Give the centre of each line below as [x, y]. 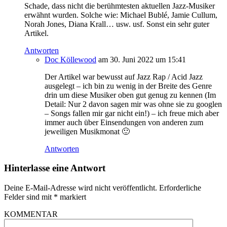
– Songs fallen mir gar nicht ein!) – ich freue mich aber [132, 113]
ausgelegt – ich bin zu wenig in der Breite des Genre [128, 86]
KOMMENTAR [31, 214]
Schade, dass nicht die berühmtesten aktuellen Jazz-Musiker [120, 6]
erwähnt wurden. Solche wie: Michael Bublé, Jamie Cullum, [121, 15]
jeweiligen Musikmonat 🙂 [87, 131]
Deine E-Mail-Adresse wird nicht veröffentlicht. [81, 187]
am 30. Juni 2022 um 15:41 [142, 59]
